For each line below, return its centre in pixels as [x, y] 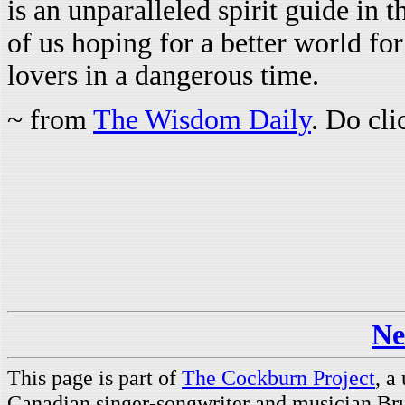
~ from [50, 120]
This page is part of [94, 377]
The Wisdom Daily [202, 120]
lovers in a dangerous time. [163, 75]
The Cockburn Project [278, 377]
